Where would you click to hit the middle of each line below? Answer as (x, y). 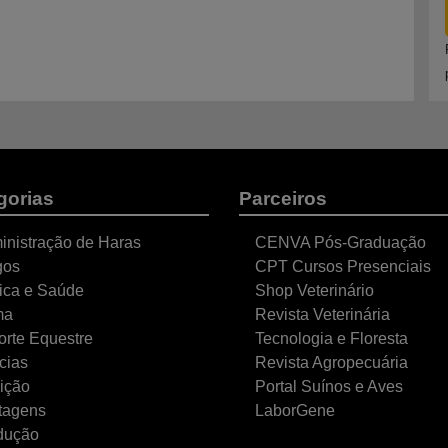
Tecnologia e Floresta (331, 338)
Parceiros (283, 198)
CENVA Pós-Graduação (340, 242)
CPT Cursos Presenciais (343, 266)
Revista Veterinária (322, 314)
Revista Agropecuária (331, 362)
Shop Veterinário (314, 290)
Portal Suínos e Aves (329, 386)
